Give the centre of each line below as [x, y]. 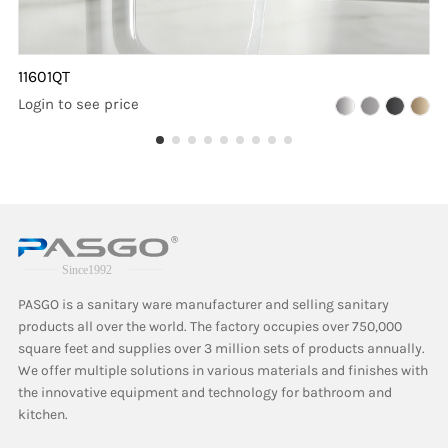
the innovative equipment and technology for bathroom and [204, 393]
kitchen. [42, 415]
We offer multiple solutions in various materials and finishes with [222, 371]
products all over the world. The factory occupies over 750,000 [209, 327]
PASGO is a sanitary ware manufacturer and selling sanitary [203, 305]
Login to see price [78, 103]
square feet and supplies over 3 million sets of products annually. [221, 349]
